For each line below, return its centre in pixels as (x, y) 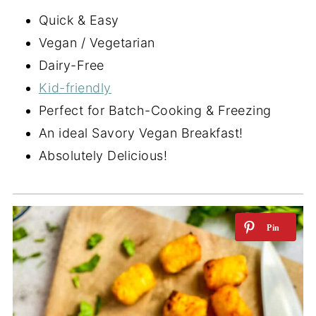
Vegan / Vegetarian (97, 42)
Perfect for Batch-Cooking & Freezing (155, 110)
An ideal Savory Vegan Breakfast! (141, 133)
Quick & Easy (79, 20)
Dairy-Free (71, 65)
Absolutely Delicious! (103, 155)
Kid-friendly (75, 87)
